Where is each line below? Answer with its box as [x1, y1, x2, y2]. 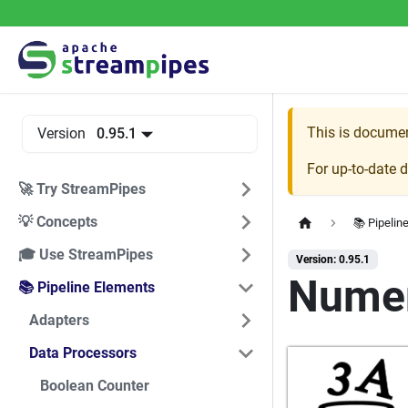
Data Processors [29, 344, 137, 362]
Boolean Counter [40, 377, 149, 394]
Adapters [29, 311, 89, 329]
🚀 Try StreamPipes [18, 180, 146, 198]
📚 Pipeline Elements [18, 279, 155, 296]
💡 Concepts [18, 213, 97, 230]
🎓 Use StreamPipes [18, 246, 153, 263]
